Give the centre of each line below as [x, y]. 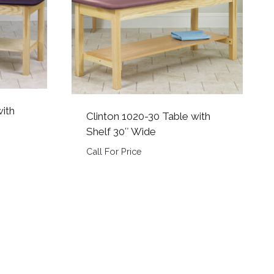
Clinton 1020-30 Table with [148, 116]
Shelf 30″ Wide [121, 131]
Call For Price [114, 151]
